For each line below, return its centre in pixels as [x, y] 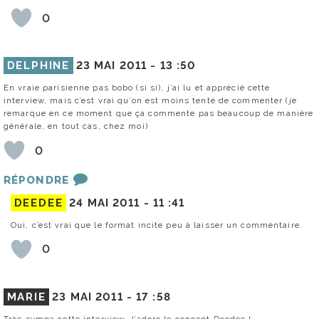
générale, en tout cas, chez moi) [76, 126]
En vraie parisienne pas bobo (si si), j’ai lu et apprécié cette [137, 88]
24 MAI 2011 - [111, 203]
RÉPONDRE [36, 181]
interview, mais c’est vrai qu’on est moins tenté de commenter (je [150, 101]
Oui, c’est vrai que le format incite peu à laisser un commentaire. [157, 225]
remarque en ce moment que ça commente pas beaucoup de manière [159, 114]
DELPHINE [38, 66]
